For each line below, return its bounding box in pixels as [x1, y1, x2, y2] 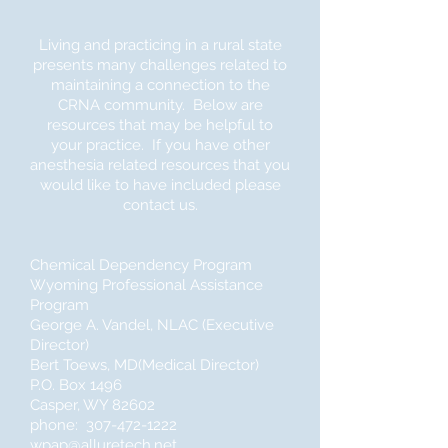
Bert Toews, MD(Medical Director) [30, 356, 259, 374]
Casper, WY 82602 [30, 396, 155, 414]
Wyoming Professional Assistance [30, 276, 263, 294]
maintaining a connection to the [50, 76, 270, 94]
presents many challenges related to [33, 56, 287, 74]
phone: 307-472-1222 [30, 416, 177, 434]
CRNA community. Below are [57, 96, 263, 114]
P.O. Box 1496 [30, 376, 122, 394]
